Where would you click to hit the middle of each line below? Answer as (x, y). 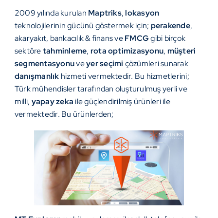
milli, (23, 102)
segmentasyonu (45, 64)
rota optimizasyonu (127, 51)
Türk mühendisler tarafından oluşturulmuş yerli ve (101, 89)
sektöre (29, 51)
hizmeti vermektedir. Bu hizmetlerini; (124, 76)
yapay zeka (53, 102)
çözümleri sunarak (156, 64)
